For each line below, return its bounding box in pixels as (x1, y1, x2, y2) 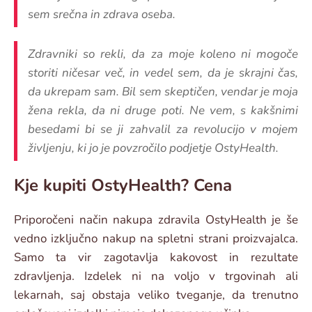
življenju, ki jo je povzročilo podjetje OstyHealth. (28, 140, 279, 157)
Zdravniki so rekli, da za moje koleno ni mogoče (28, 46, 298, 63)
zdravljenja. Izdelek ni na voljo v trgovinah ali (14, 268, 298, 285)
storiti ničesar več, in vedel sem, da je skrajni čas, (28, 65, 298, 81)
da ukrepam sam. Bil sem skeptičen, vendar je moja (28, 84, 298, 100)
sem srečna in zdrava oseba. (28, 6, 175, 23)
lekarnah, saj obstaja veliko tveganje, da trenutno (14, 287, 298, 304)
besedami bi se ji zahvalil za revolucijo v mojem (28, 121, 298, 138)
